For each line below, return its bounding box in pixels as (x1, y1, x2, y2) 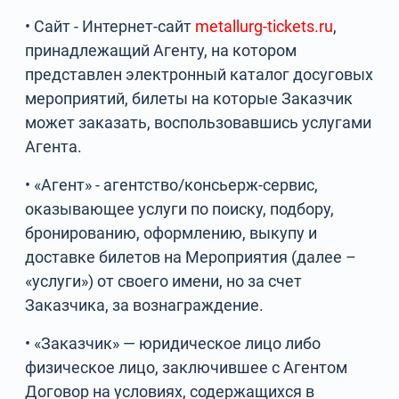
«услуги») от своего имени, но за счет (25, 272, 303, 290)
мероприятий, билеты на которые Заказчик (25, 89, 354, 108)
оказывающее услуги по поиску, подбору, (25, 199, 335, 218)
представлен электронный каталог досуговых (25, 65, 374, 84)
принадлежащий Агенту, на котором (25, 41, 297, 60)
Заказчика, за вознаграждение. (25, 296, 265, 314)
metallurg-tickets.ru (195, 17, 334, 36)
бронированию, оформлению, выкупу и (25, 224, 318, 242)
